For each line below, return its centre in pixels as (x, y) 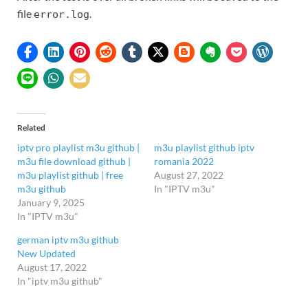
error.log (62, 14)
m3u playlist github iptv (204, 147)
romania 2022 (184, 161)
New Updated (46, 253)
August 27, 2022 (189, 175)
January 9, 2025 (51, 202)
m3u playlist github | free (70, 175)
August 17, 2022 (52, 267)
